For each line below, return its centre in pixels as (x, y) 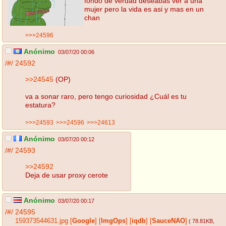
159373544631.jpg (42, 221)
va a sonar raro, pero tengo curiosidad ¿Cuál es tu (106, 96)
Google (83, 221)
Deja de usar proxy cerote (67, 175)
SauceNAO (168, 221)
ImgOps (113, 221)
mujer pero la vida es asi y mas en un (144, 9)
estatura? (40, 105)
